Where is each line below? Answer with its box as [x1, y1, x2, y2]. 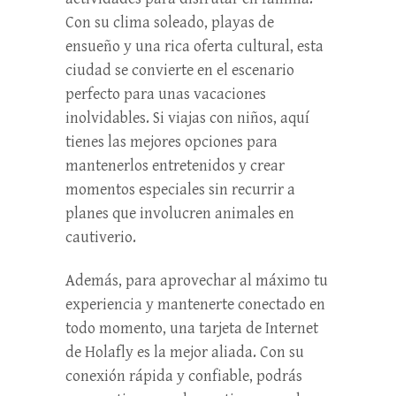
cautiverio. [65, 227, 136, 247]
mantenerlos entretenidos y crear [65, 156, 285, 175]
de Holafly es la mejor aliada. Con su [65, 342, 304, 362]
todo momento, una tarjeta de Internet [65, 318, 318, 338]
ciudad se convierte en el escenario [65, 60, 294, 80]
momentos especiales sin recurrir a [65, 179, 295, 199]
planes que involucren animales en [65, 203, 294, 223]
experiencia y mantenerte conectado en [65, 294, 325, 314]
